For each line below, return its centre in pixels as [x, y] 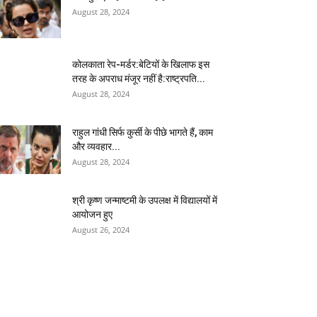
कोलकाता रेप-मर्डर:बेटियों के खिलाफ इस [141, 64]
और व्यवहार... [96, 146]
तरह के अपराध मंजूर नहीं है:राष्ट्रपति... [139, 79]
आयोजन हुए [92, 214]
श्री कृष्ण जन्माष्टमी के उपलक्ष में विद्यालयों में [145, 200]
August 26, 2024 [101, 230]
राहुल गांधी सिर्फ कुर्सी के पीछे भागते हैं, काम [143, 132]
